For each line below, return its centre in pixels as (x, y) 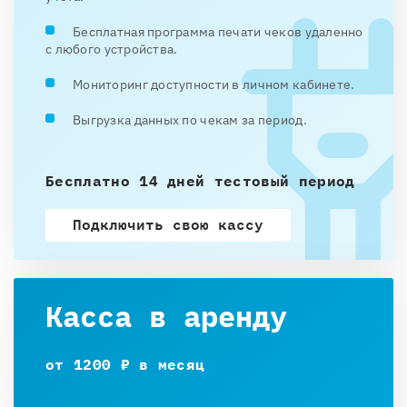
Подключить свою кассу (168, 224)
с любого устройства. (112, 49)
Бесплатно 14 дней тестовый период (200, 181)
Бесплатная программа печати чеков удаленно (218, 32)
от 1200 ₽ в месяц (125, 364)
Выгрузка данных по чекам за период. (190, 120)
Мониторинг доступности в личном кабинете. (214, 84)
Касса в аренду (166, 316)
